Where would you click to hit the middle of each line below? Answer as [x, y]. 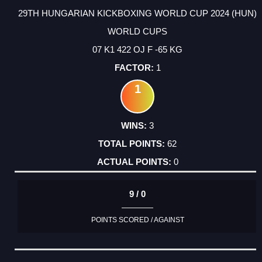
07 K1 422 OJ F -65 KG [137, 49]
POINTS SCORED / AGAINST [137, 220]
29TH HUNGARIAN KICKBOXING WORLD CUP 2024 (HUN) [137, 13]
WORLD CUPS [137, 31]
